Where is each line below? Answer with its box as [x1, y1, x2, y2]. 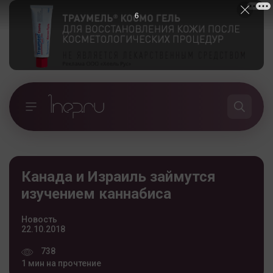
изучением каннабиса [21, 185, 171, 202]
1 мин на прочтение [21, 258, 101, 268]
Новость [21, 214, 57, 224]
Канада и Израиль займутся [21, 168, 216, 185]
